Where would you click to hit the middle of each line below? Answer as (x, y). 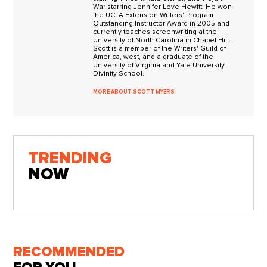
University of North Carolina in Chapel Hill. (162, 40)
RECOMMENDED (69, 252)
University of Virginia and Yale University (159, 65)
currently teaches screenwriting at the (155, 32)
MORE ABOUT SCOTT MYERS (134, 92)
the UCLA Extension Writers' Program (153, 15)
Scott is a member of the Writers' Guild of (160, 48)
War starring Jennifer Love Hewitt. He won (163, 7)
